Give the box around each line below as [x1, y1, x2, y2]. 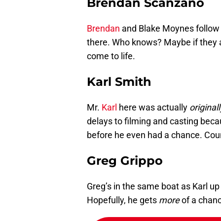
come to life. [87, 50, 135, 61]
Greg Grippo [87, 153, 163, 168]
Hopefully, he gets [87, 194, 159, 205]
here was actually [117, 102, 189, 112]
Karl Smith [87, 74, 151, 89]
